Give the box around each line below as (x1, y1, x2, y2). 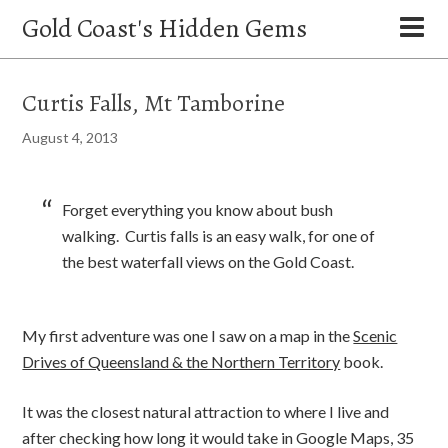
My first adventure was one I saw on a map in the (22, 326, 354, 345)
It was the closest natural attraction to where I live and (22, 402, 390, 421)
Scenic (353, 326, 398, 345)
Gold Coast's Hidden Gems (22, 11, 308, 46)
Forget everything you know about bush (62, 200, 334, 219)
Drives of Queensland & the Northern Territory (22, 352, 341, 371)
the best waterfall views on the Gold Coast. (62, 252, 355, 271)
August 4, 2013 (22, 129, 119, 146)
